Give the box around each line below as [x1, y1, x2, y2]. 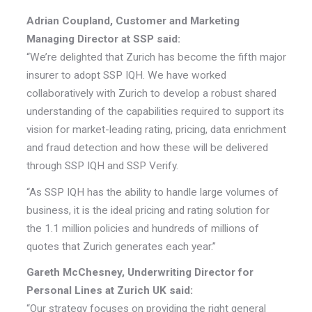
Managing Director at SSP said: [26, 32, 180, 45]
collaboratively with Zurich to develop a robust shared [26, 86, 276, 100]
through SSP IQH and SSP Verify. [26, 159, 181, 172]
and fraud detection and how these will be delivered [26, 141, 268, 154]
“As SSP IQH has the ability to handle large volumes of [26, 185, 279, 198]
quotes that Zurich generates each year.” [26, 240, 219, 253]
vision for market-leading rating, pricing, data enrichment [26, 123, 286, 136]
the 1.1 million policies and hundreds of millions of [26, 221, 259, 235]
